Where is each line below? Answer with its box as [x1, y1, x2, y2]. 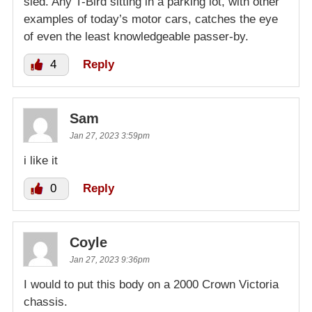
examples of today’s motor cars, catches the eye [24, 12, 278, 26]
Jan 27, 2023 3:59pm [70, 130, 150, 141]
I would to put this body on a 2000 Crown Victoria [24, 277, 279, 291]
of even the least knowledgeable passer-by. [24, 29, 249, 43]
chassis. [24, 295, 68, 309]
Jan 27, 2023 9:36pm [70, 254, 150, 265]
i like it [24, 153, 58, 167]
